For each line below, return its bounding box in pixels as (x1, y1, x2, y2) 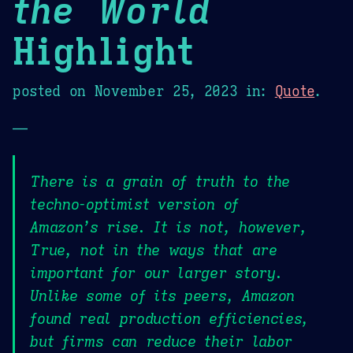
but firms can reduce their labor (30, 332, 292, 351)
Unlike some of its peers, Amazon (30, 286, 295, 306)
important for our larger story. (30, 263, 283, 283)
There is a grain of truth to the (30, 172, 290, 191)
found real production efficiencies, (30, 309, 309, 329)
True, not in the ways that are (30, 240, 277, 260)
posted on (13, 82, 95, 100)
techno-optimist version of (30, 195, 239, 214)
